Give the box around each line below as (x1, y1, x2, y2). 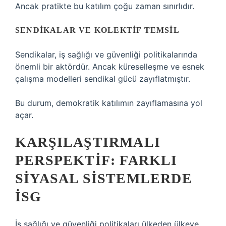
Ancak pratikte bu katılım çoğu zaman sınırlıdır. (15, 1, 194, 11)
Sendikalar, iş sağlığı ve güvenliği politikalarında (15, 49, 197, 60)
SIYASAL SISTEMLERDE (15, 171, 192, 186)
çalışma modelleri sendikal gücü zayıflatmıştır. (15, 74, 190, 84)
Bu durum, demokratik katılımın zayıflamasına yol (15, 98, 202, 108)
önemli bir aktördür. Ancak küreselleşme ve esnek (15, 62, 204, 72)
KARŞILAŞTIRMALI (15, 134, 160, 150)
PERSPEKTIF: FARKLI (15, 152, 178, 168)
